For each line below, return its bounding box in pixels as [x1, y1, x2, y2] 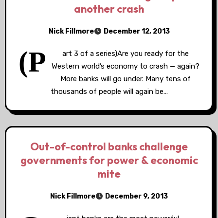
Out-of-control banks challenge [30, 140, 188, 153]
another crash [74, 2, 144, 16]
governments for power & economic [20, 153, 198, 167]
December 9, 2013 [105, 192, 168, 200]
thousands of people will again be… [50, 87, 168, 96]
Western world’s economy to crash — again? [51, 62, 200, 71]
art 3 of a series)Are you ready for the [62, 49, 189, 58]
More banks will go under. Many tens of [60, 74, 191, 83]
